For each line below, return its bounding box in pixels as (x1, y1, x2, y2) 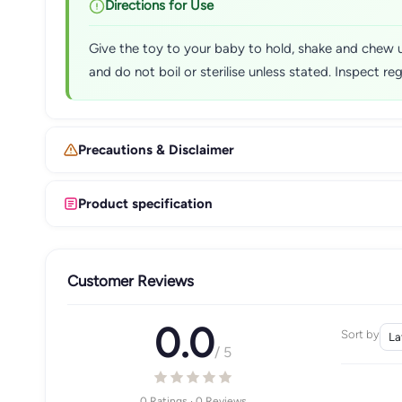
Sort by (340, 328, 380, 341)
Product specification (78, 195, 213, 212)
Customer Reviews (67, 271, 194, 290)
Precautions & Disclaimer (78, 141, 234, 158)
